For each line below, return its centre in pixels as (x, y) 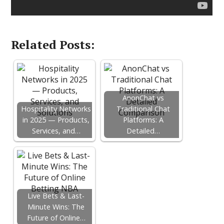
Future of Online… (56, 218)
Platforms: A (143, 120)
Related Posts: (53, 44)
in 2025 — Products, (56, 120)
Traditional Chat (143, 109)
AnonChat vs (143, 98)
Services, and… (56, 131)
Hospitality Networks (56, 109)
